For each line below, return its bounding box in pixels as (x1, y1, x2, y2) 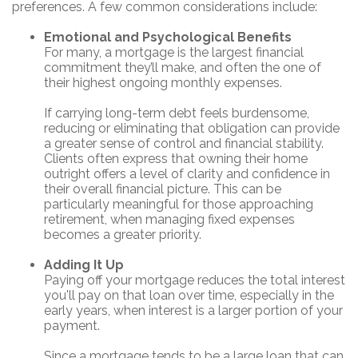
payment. (44, 318, 100, 334)
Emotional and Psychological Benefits (44, 30, 292, 46)
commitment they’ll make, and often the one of (44, 60, 321, 76)
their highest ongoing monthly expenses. (44, 75, 282, 91)
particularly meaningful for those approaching (44, 197, 313, 213)
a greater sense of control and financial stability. (44, 136, 324, 152)
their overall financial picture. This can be (44, 181, 281, 197)
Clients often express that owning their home (44, 151, 308, 167)
